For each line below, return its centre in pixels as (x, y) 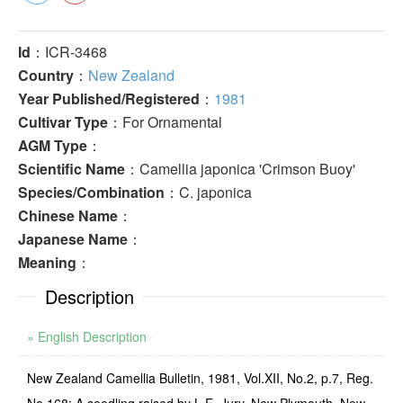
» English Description (87, 336)
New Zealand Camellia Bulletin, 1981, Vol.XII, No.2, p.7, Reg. (200, 378)
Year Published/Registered (109, 99)
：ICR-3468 (69, 52)
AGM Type (53, 145)
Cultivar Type (63, 122)
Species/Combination (91, 192)
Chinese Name (68, 215)
